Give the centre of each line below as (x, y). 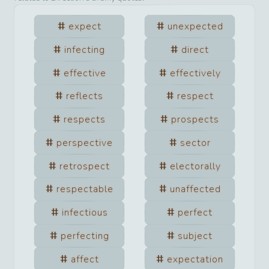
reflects (85, 96)
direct (195, 50)
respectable (85, 189)
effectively (195, 73)
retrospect (85, 166)
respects (85, 120)
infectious (85, 213)
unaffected (195, 189)
